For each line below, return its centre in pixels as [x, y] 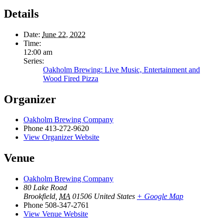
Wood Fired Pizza [71, 78]
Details [21, 13]
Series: [34, 61]
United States [114, 197]
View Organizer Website [61, 137]
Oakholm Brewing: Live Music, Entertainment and [121, 69]
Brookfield [39, 197]
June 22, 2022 [64, 34]
